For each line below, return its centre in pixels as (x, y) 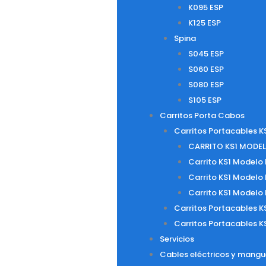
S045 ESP (206, 54)
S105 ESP (205, 100)
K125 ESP (204, 23)
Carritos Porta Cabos (202, 115)
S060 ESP (206, 69)
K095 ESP (205, 7)
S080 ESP (206, 85)
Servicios (177, 239)
